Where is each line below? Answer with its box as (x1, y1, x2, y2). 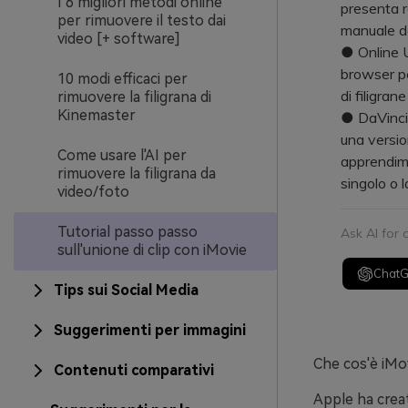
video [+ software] (57, 30, 180, 47)
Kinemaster (57, 107, 136, 124)
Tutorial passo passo (57, 223, 198, 240)
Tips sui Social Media (54, 281, 199, 299)
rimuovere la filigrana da (57, 165, 216, 182)
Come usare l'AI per (57, 147, 187, 164)
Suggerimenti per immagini (54, 321, 246, 339)
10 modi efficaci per (57, 70, 188, 87)
